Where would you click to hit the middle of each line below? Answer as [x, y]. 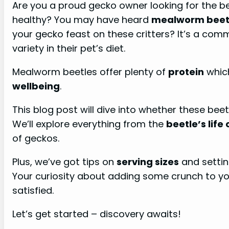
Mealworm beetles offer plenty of [90, 72]
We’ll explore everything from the [89, 124]
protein [186, 72]
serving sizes [148, 162]
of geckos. [36, 138]
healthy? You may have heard [82, 19]
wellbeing [36, 86]
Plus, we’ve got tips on [64, 162]
